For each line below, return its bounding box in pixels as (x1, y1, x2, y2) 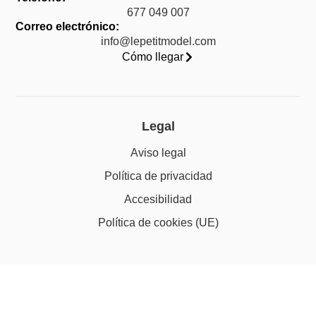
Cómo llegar (121, 50, 183, 63)
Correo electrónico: (16, 20, 120, 32)
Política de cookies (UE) (97, 217, 219, 229)
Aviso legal (130, 147, 186, 159)
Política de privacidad (104, 170, 212, 183)
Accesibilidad (124, 193, 192, 206)
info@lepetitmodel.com (100, 35, 216, 47)
